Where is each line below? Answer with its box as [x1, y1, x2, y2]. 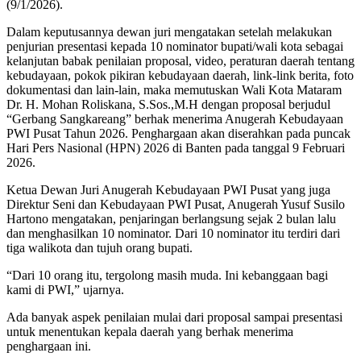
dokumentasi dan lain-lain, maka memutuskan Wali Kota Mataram [6, 82, 342, 97]
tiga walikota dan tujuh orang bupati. [6, 240, 193, 255]
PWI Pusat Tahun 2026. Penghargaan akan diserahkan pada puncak [6, 126, 351, 140]
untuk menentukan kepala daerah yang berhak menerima [6, 324, 293, 338]
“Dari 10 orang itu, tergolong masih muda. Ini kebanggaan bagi [6, 268, 328, 282]
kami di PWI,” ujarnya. [6, 282, 124, 297]
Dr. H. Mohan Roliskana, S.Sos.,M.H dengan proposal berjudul [6, 97, 330, 111]
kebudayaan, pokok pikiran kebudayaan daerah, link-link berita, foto [6, 68, 354, 82]
